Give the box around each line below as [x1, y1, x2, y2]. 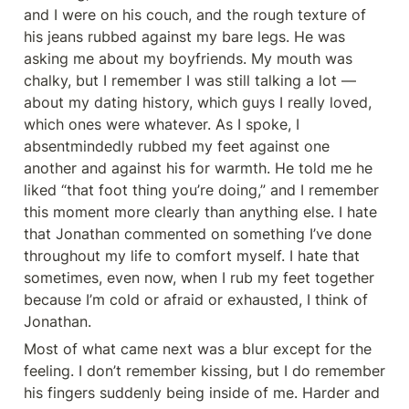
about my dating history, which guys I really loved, [24, 93, 372, 111]
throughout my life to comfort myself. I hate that [24, 246, 360, 265]
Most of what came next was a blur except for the [24, 340, 372, 358]
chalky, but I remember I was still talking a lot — [24, 71, 356, 89]
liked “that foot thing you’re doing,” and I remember [24, 181, 379, 199]
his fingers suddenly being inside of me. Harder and [24, 383, 380, 402]
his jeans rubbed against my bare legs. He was [24, 27, 345, 46]
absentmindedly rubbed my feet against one [24, 137, 330, 155]
